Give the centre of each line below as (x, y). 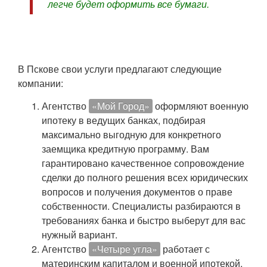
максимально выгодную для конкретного (131, 134)
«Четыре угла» (125, 249)
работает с (185, 249)
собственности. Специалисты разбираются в (141, 206)
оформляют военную (201, 106)
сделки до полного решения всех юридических (145, 177)
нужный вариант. (80, 235)
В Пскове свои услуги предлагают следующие (120, 69)
